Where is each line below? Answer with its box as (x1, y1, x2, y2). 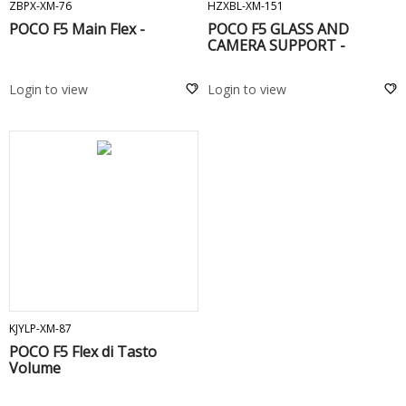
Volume (9, 358, 61, 378)
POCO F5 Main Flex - (9, 19, 145, 39)
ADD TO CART (80, 288, 152, 304)
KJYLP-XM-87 (9, 321, 72, 336)
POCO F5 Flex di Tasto (9, 342, 157, 362)
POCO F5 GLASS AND (208, 19, 349, 39)
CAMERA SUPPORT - (208, 35, 345, 55)
